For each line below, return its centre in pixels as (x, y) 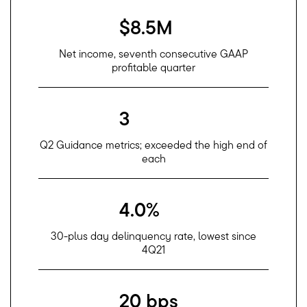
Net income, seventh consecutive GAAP (153, 54)
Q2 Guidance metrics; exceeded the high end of (153, 145)
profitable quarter (153, 67)
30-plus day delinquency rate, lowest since (153, 236)
